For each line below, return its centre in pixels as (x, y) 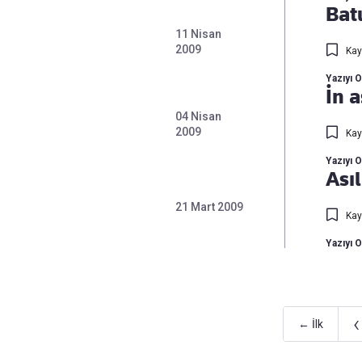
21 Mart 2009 (209, 206)
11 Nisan (198, 34)
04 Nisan (198, 116)
